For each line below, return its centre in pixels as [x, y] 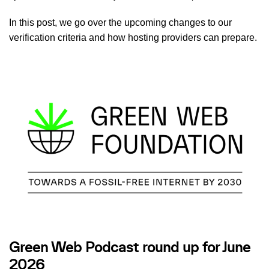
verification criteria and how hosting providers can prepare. [133, 38]
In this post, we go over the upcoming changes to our [120, 23]
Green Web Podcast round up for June [130, 248]
